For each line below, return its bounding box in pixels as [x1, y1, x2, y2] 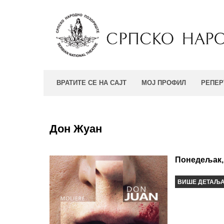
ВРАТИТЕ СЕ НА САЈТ [56, 79, 126, 86]
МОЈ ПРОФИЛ [141, 79, 186, 86]
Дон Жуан [49, 122, 102, 135]
